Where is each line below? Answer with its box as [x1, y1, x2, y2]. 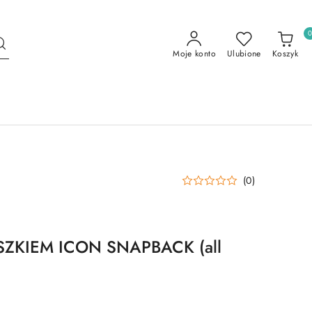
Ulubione [226, 47, 261, 60]
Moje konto [173, 47, 216, 60]
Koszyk [272, 47, 298, 60]
